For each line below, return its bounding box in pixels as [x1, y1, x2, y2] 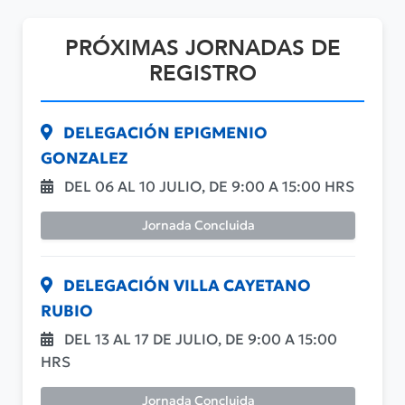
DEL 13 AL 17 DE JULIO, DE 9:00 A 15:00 [61, 329, 337, 348]
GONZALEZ [41, 147, 127, 168]
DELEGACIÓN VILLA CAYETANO [60, 275, 312, 296]
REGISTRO [148, 58, 257, 89]
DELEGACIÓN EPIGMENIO [60, 122, 268, 143]
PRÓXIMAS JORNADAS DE [64, 33, 341, 63]
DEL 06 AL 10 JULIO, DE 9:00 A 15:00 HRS [61, 176, 354, 195]
